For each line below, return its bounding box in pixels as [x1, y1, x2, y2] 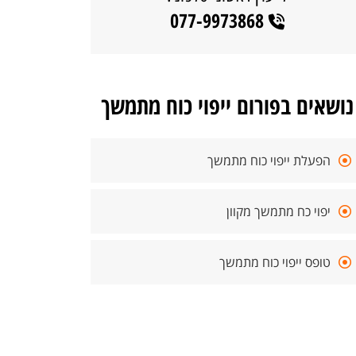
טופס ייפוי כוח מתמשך [219, 253, 331, 271]
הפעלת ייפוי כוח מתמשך [207, 152, 331, 169]
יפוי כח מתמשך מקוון [226, 203, 331, 220]
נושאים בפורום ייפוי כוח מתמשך [101, 90, 354, 121]
